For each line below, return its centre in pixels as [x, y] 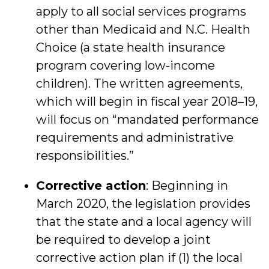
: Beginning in [187, 186]
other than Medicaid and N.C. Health [143, 29]
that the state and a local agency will [144, 222]
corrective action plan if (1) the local [139, 258]
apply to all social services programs [141, 11]
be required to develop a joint [123, 240]
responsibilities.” [85, 156]
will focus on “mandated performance [147, 119]
